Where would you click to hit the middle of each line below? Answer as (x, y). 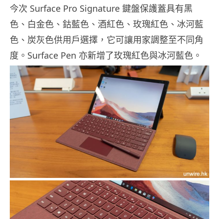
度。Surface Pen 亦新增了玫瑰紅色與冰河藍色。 (106, 55)
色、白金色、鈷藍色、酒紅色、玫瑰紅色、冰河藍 (107, 24)
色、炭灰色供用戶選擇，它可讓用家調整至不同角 (107, 40)
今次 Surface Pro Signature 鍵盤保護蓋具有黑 (101, 9)
